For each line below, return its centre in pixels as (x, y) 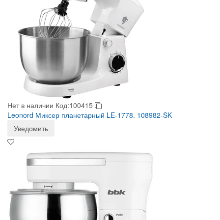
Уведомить (31, 128)
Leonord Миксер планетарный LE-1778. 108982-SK (90, 115)
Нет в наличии (30, 105)
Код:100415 (75, 105)
